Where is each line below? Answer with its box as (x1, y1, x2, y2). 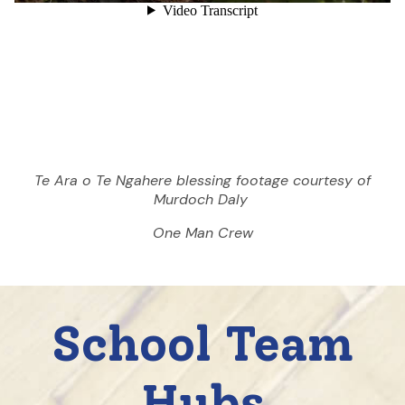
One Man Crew (152, 222, 253, 242)
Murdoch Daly (153, 189, 252, 209)
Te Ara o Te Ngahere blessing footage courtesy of (34, 170, 371, 190)
